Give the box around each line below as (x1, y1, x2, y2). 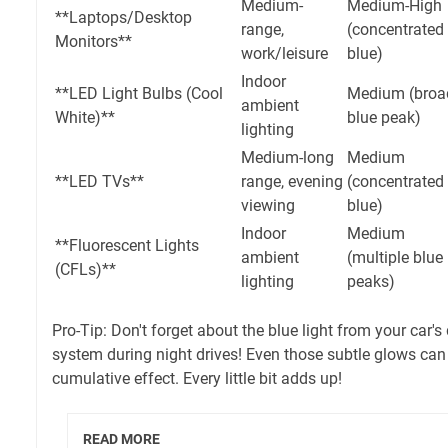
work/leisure (241, 44, 328, 64)
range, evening (241, 172, 343, 192)
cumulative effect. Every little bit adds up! (52, 369, 342, 389)
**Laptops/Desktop (55, 8, 192, 28)
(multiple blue (347, 248, 443, 268)
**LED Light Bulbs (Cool (55, 84, 223, 104)
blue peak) (347, 108, 421, 128)
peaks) (347, 272, 395, 292)
